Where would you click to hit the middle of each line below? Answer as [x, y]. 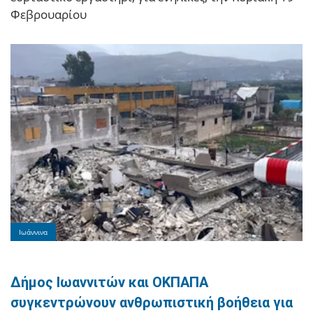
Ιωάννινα [33, 232]
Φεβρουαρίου [49, 14]
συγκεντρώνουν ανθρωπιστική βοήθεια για [152, 302]
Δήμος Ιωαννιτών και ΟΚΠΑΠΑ [109, 282]
